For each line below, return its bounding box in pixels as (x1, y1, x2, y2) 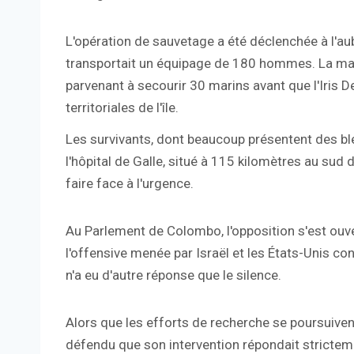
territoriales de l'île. (66, 100, 179, 116)
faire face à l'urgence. (66, 175, 194, 192)
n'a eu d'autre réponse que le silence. (66, 267, 281, 284)
